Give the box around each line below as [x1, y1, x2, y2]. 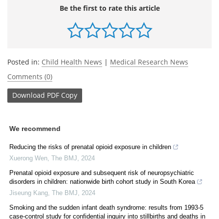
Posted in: [7, 57, 42, 66]
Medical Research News [110, 57, 188, 66]
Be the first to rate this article [59, 3, 160, 13]
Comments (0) [7, 71, 52, 81]
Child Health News [42, 57, 102, 66]
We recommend [9, 124, 61, 132]
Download [12, 90, 45, 100]
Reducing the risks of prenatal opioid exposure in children [9, 143, 171, 151]
